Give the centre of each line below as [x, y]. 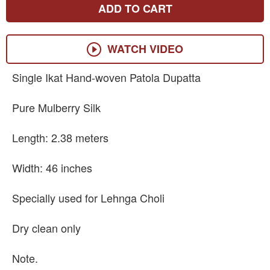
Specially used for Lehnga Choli [88, 198]
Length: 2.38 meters [60, 137]
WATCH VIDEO [145, 49]
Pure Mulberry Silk [56, 107]
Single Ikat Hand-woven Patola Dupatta [106, 77]
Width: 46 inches [52, 168]
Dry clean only [46, 228]
